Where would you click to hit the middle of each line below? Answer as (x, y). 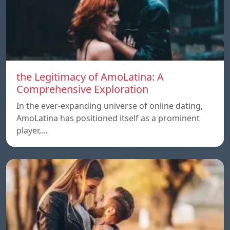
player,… (32, 130)
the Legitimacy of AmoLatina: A (90, 76)
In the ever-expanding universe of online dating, (110, 106)
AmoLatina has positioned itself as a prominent (108, 118)
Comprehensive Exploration (82, 89)
